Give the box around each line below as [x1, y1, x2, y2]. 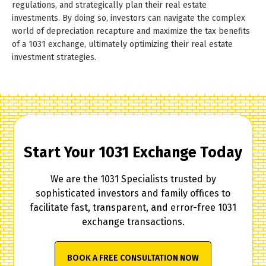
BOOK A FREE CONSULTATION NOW [67, 252, 199, 263]
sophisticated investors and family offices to [36, 187, 230, 199]
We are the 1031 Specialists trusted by [50, 173, 216, 185]
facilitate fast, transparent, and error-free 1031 [30, 201, 236, 213]
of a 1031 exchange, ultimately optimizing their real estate [12, 39, 233, 49]
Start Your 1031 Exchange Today [24, 143, 242, 161]
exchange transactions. [81, 216, 185, 227]
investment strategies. [12, 52, 96, 62]
